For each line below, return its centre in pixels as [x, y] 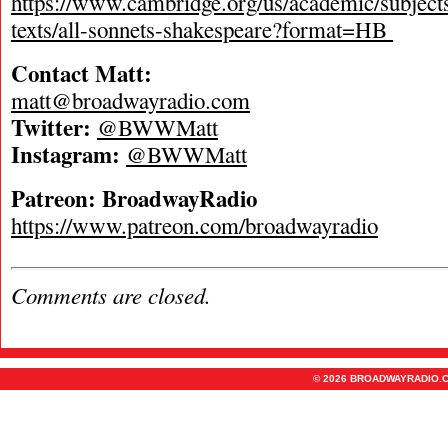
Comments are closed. [111, 294]
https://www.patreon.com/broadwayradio [194, 225]
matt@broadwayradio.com [130, 100]
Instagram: [65, 154]
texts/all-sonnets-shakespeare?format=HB [202, 29]
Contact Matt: [81, 73]
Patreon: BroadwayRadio [134, 198]
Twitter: [51, 127]
